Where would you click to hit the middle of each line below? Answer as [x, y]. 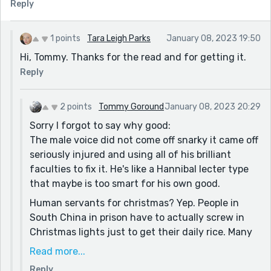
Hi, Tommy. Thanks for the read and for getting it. [133, 57]
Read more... [57, 251]
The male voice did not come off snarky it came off [144, 140]
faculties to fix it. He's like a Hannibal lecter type [139, 169]
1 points [65, 38]
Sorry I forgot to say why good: [100, 125]
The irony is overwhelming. [91, 261]
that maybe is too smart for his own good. [125, 183]
